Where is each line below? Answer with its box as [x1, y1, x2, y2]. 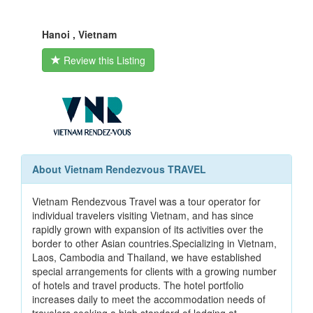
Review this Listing [61, 53, 145, 67]
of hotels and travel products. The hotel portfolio [32, 278, 244, 292]
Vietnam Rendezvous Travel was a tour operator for [32, 194, 261, 208]
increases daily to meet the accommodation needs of [32, 292, 265, 306]
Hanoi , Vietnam [42, 27, 117, 41]
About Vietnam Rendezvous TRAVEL [32, 162, 206, 176]
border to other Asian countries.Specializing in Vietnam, [32, 236, 277, 250]
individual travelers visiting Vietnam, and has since [32, 208, 254, 222]
